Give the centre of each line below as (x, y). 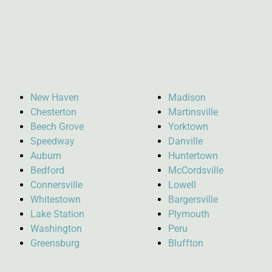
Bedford (47, 170)
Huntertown (193, 155)
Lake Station (57, 214)
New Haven (55, 97)
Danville (186, 141)
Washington (56, 228)
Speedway (53, 141)
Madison (187, 97)
